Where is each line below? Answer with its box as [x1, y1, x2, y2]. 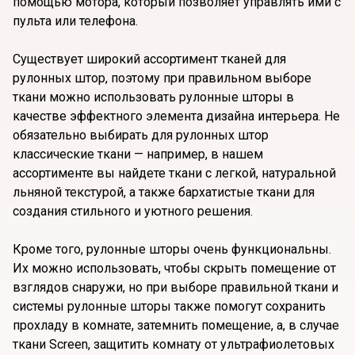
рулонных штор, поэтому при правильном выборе [13, 71, 311, 86]
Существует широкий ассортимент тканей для [13, 52, 286, 67]
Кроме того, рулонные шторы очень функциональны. [13, 242, 331, 258]
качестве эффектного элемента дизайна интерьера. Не [13, 109, 340, 124]
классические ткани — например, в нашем [13, 147, 263, 162]
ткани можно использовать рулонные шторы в [13, 90, 294, 105]
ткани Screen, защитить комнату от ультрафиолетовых [13, 337, 334, 353]
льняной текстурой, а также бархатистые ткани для [13, 185, 315, 200]
